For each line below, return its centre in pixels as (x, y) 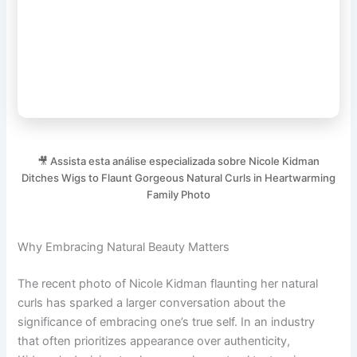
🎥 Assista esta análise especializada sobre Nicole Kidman (178, 161)
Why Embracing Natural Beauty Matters (124, 247)
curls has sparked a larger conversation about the (152, 303)
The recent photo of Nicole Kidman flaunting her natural (168, 284)
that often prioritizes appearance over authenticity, (154, 341)
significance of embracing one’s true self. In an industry (167, 322)
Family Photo (178, 194)
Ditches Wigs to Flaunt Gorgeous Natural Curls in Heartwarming (178, 177)
